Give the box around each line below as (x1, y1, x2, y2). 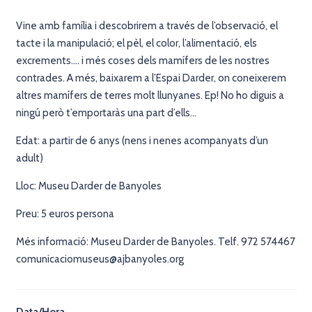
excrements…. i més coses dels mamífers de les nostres (15, 54, 270, 67)
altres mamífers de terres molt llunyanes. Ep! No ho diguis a (15, 88, 284, 102)
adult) (15, 151, 43, 164)
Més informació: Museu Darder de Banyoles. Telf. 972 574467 (15, 235, 295, 248)
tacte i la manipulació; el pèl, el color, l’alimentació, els (15, 36, 257, 49)
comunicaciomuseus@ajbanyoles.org (15, 252, 184, 265)
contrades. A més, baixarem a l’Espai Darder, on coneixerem (15, 71, 286, 84)
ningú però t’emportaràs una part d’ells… (15, 106, 196, 119)
